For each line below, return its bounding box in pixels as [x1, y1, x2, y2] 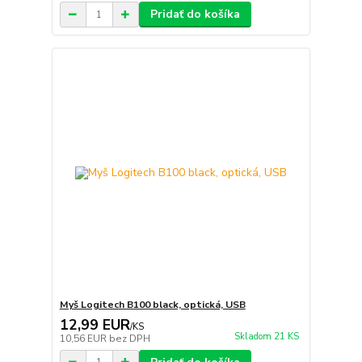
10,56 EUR [59, 331, 109, 345]
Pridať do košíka [149, 6, 240, 22]
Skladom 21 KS [234, 330, 299, 343]
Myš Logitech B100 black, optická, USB [59, 297, 246, 311]
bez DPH [108, 331, 150, 345]
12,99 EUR [59, 314, 130, 335]
